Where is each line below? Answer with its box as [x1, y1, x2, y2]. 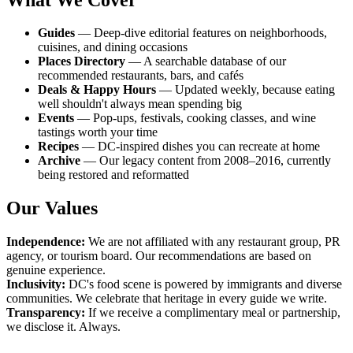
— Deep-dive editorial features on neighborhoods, [75, 26, 327, 40]
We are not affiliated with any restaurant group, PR [85, 235, 340, 249]
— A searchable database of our [125, 54, 286, 69]
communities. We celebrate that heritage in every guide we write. [6, 292, 327, 306]
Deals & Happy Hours [38, 83, 156, 97]
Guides [38, 26, 75, 40]
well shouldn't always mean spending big [38, 97, 242, 111]
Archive [38, 154, 80, 168]
